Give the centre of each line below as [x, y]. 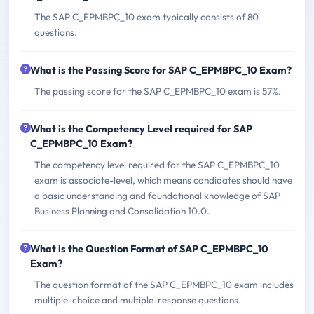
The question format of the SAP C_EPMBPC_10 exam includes [164, 284]
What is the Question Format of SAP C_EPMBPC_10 [149, 248]
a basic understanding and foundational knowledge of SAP [157, 195]
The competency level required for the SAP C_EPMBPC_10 [157, 164]
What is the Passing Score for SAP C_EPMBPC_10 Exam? [161, 70]
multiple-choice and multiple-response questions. [138, 300]
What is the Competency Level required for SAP [141, 129]
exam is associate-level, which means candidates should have [163, 180]
